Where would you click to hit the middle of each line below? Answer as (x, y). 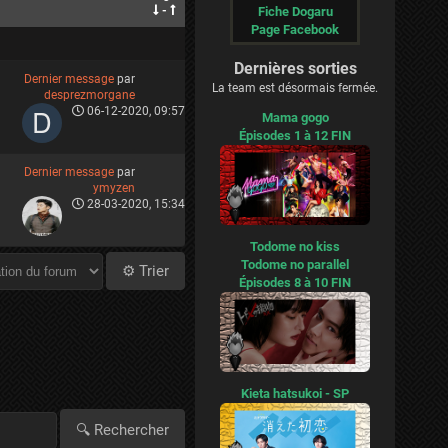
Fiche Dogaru (295, 11)
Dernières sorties (295, 68)
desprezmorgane (89, 95)
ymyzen (114, 188)
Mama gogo (295, 117)
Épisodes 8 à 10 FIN (295, 282)
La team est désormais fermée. (295, 88)
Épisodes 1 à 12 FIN (295, 135)
